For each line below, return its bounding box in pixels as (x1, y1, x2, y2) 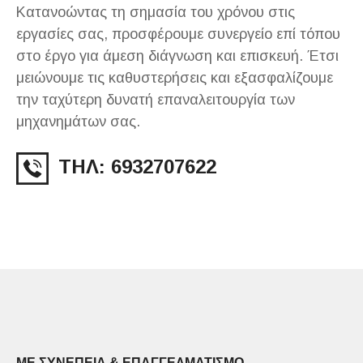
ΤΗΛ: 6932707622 (58, 155, 222, 177)
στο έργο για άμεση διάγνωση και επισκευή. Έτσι (16, 47, 339, 64)
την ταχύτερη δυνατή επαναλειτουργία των (16, 91, 295, 108)
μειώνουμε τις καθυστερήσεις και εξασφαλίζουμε (16, 69, 333, 86)
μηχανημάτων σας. (16, 113, 140, 130)
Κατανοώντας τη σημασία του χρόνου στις (16, 3, 295, 20)
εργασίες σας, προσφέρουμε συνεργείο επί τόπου (16, 25, 340, 42)
